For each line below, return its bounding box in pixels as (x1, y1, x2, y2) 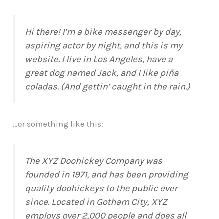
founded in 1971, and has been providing (25, 169, 189, 180)
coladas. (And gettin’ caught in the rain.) (25, 81, 191, 92)
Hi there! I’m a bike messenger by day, (25, 26, 182, 37)
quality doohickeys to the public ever (25, 183, 178, 194)
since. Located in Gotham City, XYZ (25, 197, 168, 208)
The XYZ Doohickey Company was (25, 155, 163, 167)
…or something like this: (13, 118, 104, 129)
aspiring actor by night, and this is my (25, 40, 183, 51)
